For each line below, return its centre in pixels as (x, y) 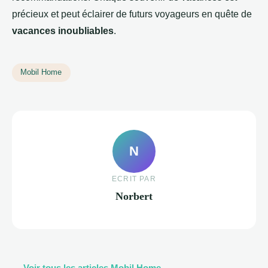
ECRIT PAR (134, 179)
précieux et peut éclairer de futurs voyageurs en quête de (132, 14)
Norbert (134, 197)
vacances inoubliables (63, 31)
